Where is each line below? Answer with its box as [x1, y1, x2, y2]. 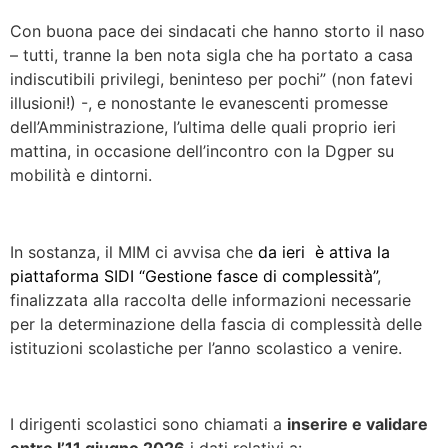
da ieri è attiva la [258, 241, 390, 262]
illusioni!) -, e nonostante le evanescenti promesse [10, 92, 388, 113]
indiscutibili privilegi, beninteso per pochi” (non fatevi [10, 68, 413, 89]
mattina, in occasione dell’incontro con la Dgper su [10, 140, 394, 161]
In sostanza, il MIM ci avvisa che [10, 241, 258, 262]
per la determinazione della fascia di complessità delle [10, 313, 422, 334]
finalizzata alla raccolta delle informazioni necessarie [10, 289, 411, 310]
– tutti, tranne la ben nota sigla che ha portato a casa [10, 44, 413, 65]
